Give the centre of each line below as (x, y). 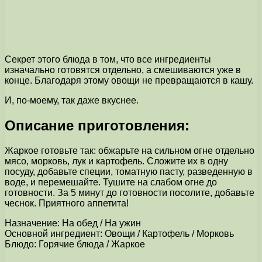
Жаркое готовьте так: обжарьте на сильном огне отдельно (130, 150)
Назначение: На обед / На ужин (73, 223)
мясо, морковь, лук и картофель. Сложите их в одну (116, 161)
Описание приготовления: (97, 125)
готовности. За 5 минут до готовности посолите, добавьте (130, 192)
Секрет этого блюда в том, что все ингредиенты (108, 59)
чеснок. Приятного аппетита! (67, 203)
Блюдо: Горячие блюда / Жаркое (75, 244)
